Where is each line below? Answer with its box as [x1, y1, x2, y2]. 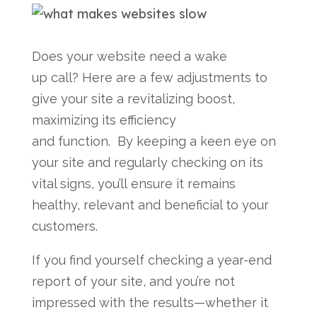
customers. [31, 219, 98, 234]
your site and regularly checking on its [31, 155, 263, 170]
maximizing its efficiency [31, 113, 176, 127]
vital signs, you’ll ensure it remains [31, 176, 236, 191]
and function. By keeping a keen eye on [31, 134, 276, 149]
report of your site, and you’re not [31, 274, 235, 289]
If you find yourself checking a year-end [31, 253, 272, 267]
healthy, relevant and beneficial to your [31, 197, 269, 212]
